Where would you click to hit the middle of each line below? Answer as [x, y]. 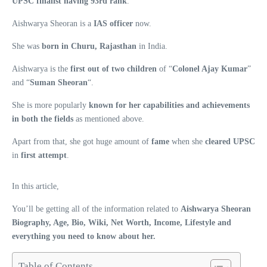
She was [27, 46]
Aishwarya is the [41, 69]
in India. [153, 46]
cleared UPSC [230, 141]
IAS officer [114, 23]
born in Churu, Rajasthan [90, 46]
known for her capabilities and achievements [169, 105]
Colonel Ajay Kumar [210, 69]
